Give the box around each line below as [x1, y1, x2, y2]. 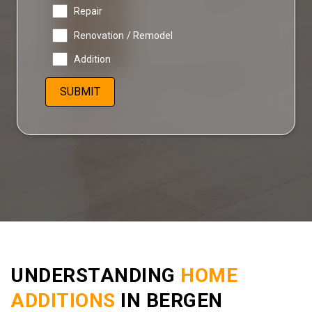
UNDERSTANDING [10, 264, 180, 288]
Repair [73, 5, 103, 17]
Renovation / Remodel [73, 29, 173, 41]
